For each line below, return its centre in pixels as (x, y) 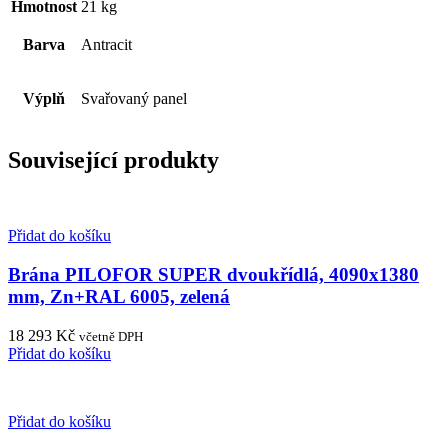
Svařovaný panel (134, 98)
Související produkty (113, 159)
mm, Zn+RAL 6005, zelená (119, 297)
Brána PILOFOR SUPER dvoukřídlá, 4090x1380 (213, 275)
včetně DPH (111, 336)
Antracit (106, 44)
